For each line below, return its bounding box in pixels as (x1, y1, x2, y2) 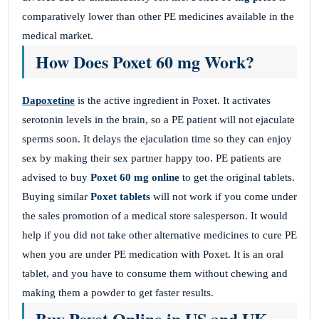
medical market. (22, 30, 93, 41)
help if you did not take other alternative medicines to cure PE (22, 229, 297, 241)
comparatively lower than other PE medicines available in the (22, 11, 294, 22)
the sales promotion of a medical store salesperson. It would (22, 210, 288, 221)
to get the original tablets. (182, 172, 295, 183)
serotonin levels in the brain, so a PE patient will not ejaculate (22, 114, 295, 125)
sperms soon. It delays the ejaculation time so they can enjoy (22, 133, 292, 145)
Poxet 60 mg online (90, 172, 182, 183)
